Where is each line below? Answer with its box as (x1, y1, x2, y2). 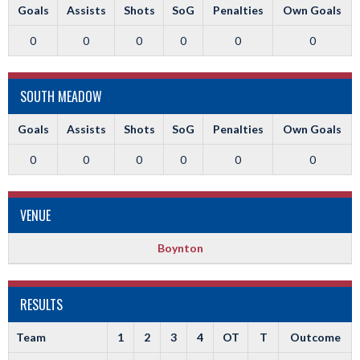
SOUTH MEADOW (20, 87, 102, 106)
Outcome (289, 330, 341, 344)
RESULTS (20, 295, 63, 314)
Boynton (157, 241, 203, 255)
